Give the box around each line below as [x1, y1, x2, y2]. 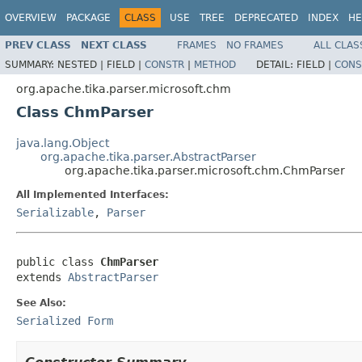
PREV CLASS [5, 39, 71, 51]
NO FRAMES [226, 39, 284, 51]
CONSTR [145, 58, 184, 70]
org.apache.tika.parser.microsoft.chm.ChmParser [65, 163, 345, 177]
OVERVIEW [5, 12, 57, 23]
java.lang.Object [16, 136, 109, 149]
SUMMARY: [5, 58, 57, 70]
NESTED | [57, 58, 107, 70]
